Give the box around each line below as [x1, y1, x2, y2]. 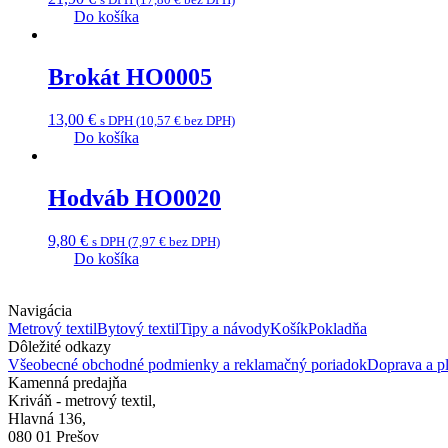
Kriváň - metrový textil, [8, 391, 156, 409]
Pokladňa [308, 319, 367, 337]
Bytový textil [97, 319, 179, 337]
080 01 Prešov [8, 427, 99, 445]
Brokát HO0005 [48, 63, 212, 90]
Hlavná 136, [8, 409, 86, 427]
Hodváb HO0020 [48, 184, 221, 211]
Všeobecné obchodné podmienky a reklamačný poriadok [8, 355, 367, 373]
